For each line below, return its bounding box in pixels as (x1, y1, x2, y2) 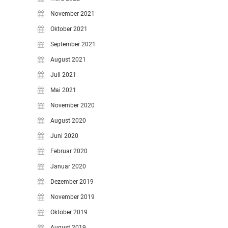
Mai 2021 (50, 87, 76, 94)
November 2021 (50, 10, 95, 17)
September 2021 (50, 41, 96, 48)
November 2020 (50, 102, 95, 109)
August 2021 (50, 56, 86, 63)
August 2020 (50, 117, 86, 124)
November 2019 (50, 193, 95, 201)
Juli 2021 (50, 71, 76, 78)
